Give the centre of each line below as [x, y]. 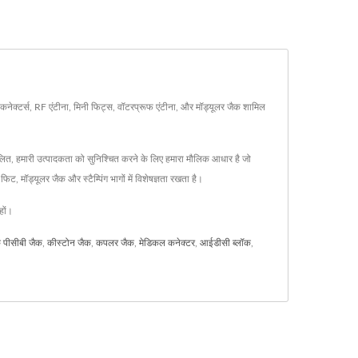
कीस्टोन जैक [69, 243]
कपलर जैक [115, 243]
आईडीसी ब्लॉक [225, 243]
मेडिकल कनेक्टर [167, 243]
